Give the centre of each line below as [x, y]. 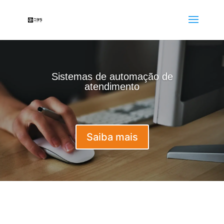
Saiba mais [112, 137]
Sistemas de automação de [112, 77]
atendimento [112, 87]
